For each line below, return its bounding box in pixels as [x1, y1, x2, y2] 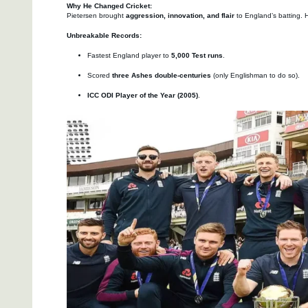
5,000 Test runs [171, 52, 223, 60]
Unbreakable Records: [67, 32, 142, 40]
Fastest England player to [87, 52, 171, 60]
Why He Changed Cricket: [67, 2, 152, 10]
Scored [87, 71, 112, 80]
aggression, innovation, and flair [126, 12, 234, 20]
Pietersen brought [67, 12, 126, 20]
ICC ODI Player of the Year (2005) [87, 91, 198, 100]
